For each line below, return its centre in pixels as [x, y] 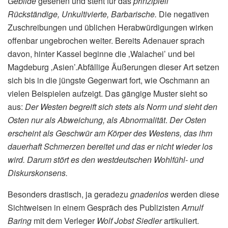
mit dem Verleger [65, 221]
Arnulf [192, 208]
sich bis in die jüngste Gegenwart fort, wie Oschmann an [109, 80]
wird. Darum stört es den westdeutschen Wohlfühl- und [106, 160]
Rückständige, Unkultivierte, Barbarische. [83, 14]
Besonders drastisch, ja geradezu [69, 194]
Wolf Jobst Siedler [130, 221]
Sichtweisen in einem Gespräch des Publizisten [95, 208]
